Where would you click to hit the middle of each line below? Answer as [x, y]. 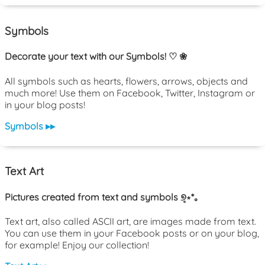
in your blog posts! [45, 104]
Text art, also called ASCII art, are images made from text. [130, 221]
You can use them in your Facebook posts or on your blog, [132, 233]
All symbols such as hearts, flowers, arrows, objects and [126, 81]
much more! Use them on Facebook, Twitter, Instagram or [130, 93]
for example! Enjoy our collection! [77, 245]
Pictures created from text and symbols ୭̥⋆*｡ [102, 197]
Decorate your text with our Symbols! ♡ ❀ [96, 56]
